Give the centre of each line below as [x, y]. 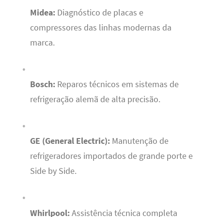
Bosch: [42, 84]
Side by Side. [53, 171]
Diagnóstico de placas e [99, 12]
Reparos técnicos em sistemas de [117, 84]
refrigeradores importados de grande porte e [111, 156]
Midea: [42, 12]
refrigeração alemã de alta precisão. [95, 99]
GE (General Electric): [70, 141]
